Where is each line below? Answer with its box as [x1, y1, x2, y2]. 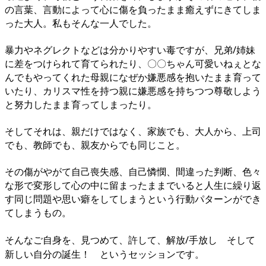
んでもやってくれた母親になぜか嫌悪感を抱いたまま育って [5, 70, 261, 84]
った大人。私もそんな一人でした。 [5, 16, 157, 30]
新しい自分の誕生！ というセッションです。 [5, 247, 204, 261]
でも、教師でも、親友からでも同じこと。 [5, 138, 185, 151]
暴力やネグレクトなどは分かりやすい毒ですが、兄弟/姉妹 [5, 43, 255, 56]
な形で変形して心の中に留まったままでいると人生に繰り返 [5, 178, 261, 192]
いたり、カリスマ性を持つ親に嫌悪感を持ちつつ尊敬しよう [5, 84, 261, 97]
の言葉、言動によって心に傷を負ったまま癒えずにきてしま [5, 2, 261, 16]
